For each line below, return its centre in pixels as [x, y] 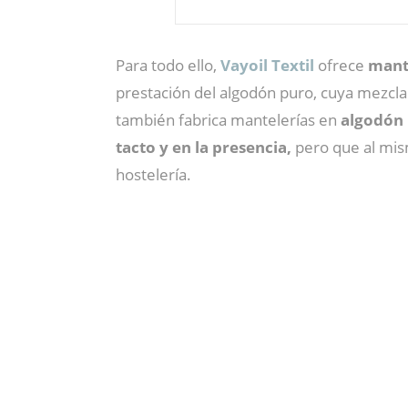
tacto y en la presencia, [205, 148]
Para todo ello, [168, 66]
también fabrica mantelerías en [228, 120]
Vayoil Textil [267, 66]
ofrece [341, 66]
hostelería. [153, 175]
